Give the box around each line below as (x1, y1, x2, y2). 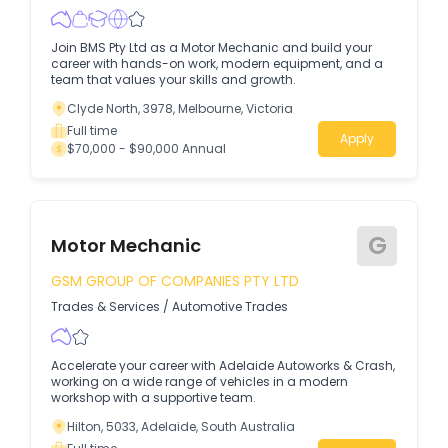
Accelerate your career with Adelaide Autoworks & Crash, (51, 356, 395, 374)
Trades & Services (51, 297, 160, 315)
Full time (67, 122, 117, 140)
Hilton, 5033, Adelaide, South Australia (67, 417, 295, 435)
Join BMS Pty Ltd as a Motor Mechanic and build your (51, 39, 372, 57)
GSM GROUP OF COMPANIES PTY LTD (51, 271, 299, 292)
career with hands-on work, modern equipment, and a (51, 55, 383, 73)
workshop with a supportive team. (51, 388, 256, 406)
